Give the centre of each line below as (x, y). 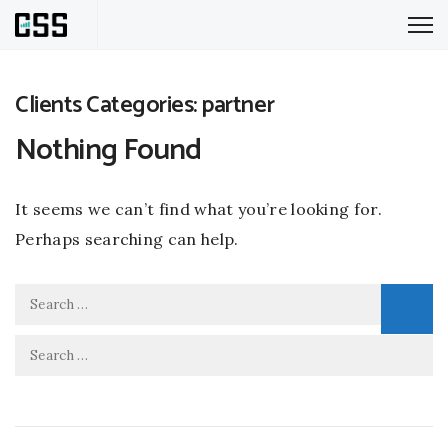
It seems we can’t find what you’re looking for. (199, 209)
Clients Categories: (108, 105)
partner (238, 105)
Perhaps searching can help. (127, 239)
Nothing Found (108, 150)
